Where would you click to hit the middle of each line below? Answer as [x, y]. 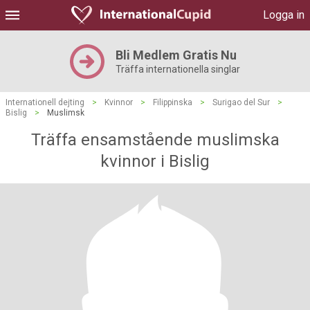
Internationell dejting [45, 102]
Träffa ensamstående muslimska [155, 140]
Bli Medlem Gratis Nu [176, 55]
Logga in [284, 15]
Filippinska [173, 102]
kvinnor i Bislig [155, 161]
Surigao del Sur [241, 102]
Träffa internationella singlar [178, 69]
